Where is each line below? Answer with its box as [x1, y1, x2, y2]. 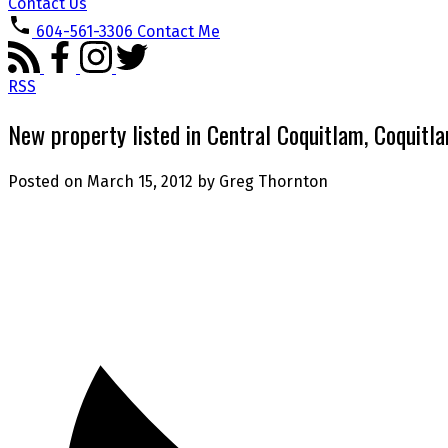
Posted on [8, 171, 87, 191]
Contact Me [137, 22, 220, 42]
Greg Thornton [219, 171, 328, 191]
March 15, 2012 [87, 171, 193, 191]
